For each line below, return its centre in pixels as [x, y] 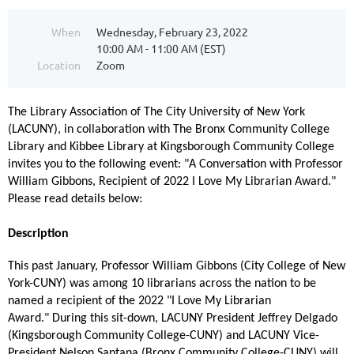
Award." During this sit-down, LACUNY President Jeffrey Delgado [173, 318]
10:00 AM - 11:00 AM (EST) [161, 49]
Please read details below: [77, 200]
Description [40, 234]
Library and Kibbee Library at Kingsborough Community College [171, 147]
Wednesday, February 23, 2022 [172, 32]
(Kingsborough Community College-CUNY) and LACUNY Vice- [164, 335]
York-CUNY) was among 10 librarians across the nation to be [162, 283]
